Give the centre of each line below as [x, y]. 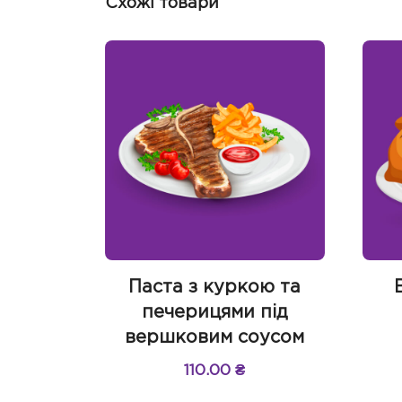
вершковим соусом [215, 337]
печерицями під [214, 312]
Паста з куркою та [215, 287]
